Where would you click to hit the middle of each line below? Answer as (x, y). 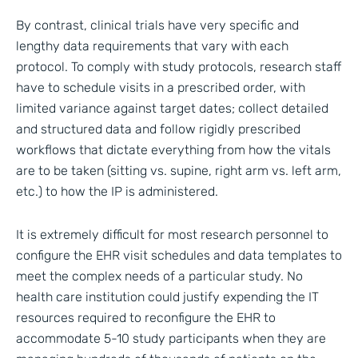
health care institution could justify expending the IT (167, 296)
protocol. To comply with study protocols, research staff (179, 67)
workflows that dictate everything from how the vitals (173, 150)
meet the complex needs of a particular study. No (159, 276)
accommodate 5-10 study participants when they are (171, 338)
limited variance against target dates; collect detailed (172, 109)
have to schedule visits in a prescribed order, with (161, 88)
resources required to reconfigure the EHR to (146, 317)
